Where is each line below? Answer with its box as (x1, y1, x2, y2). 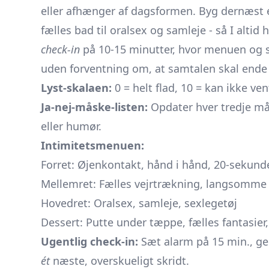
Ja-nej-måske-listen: (41, 100, 148, 114)
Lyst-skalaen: (41, 80, 112, 95)
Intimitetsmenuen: (41, 138, 144, 153)
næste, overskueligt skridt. (50, 253, 189, 268)
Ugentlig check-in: (41, 234, 138, 249)
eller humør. (41, 119, 101, 133)
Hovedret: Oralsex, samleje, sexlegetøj (41, 196, 237, 210)
